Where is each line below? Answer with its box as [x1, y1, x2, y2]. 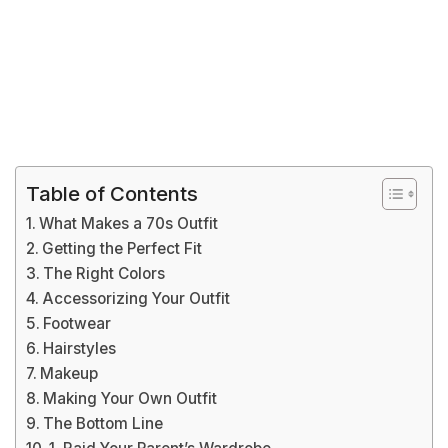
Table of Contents [26, 180, 198, 206]
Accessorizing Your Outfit [42, 289, 231, 308]
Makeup [40, 364, 99, 383]
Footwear [43, 314, 112, 333]
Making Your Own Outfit [43, 389, 218, 408]
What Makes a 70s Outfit [39, 214, 219, 233]
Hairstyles [43, 339, 117, 358]
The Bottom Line [43, 414, 164, 433]
